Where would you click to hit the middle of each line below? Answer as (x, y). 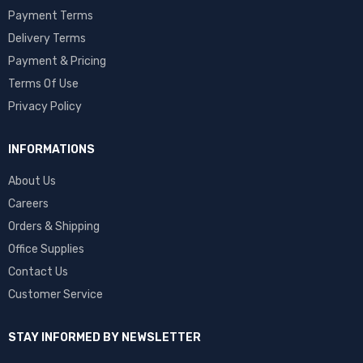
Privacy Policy (45, 107)
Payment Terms (51, 16)
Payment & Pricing (57, 61)
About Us (32, 181)
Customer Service (56, 295)
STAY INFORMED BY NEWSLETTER (105, 337)
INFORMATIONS (51, 149)
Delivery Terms (47, 38)
